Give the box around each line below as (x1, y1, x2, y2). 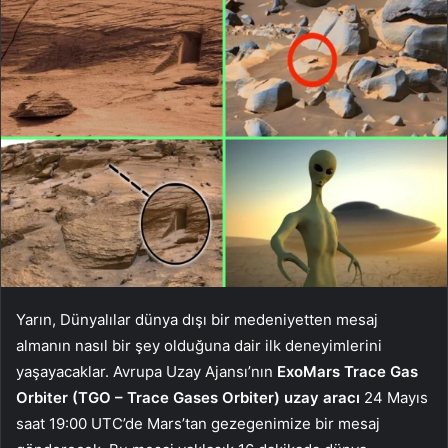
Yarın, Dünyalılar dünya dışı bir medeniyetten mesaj (16, 309, 378, 329)
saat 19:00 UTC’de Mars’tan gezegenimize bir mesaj (16, 413, 380, 433)
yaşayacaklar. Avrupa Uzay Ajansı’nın (16, 361, 277, 381)
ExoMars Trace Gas (277, 361, 418, 381)
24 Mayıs (360, 387, 428, 407)
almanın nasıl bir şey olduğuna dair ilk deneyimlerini (16, 335, 382, 355)
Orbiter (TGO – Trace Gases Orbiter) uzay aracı (16, 387, 360, 407)
